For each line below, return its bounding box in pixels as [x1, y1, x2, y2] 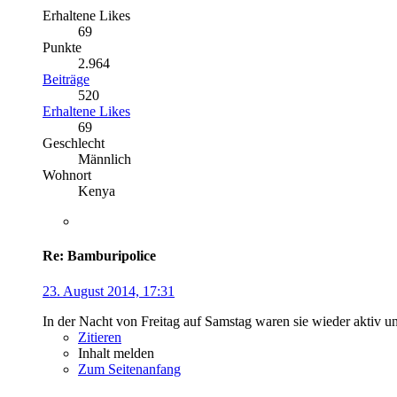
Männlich [78, 152, 131, 167]
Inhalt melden [78, 345, 154, 361]
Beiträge [43, 72, 90, 88]
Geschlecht [43, 136, 105, 152]
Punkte [43, 40, 82, 56]
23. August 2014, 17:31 [43, 283, 175, 299]
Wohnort [43, 167, 91, 183]
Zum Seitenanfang [78, 361, 181, 377]
